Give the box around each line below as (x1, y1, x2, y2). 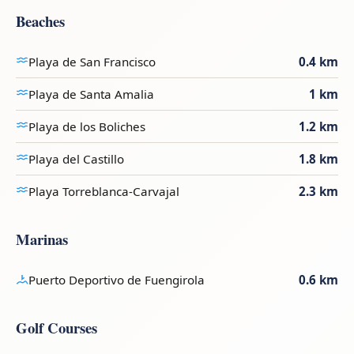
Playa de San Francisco (28, 53, 156, 70)
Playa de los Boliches (28, 118, 145, 134)
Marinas (16, 228, 68, 250)
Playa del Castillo (28, 150, 124, 167)
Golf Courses (16, 316, 97, 338)
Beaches (16, 9, 65, 32)
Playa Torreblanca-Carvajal (28, 183, 179, 199)
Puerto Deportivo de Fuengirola (28, 271, 205, 288)
